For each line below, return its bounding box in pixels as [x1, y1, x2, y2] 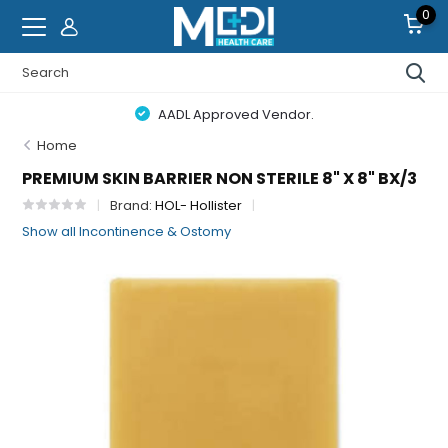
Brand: [110, 196, 156, 215]
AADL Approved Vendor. [154, 105, 314, 124]
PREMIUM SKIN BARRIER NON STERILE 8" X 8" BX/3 [22, 167, 418, 190]
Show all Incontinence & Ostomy [22, 222, 232, 241]
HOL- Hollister [155, 196, 243, 215]
